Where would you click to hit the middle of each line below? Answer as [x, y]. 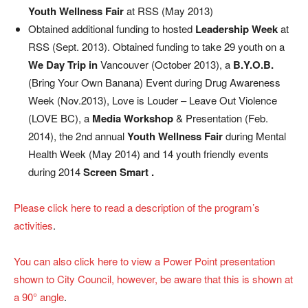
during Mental [256, 136]
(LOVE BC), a [60, 118]
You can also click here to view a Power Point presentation [144, 261]
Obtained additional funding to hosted [112, 29]
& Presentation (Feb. [222, 118]
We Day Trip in [64, 65]
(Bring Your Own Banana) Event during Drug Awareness [154, 82]
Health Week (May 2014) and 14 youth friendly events [148, 154]
